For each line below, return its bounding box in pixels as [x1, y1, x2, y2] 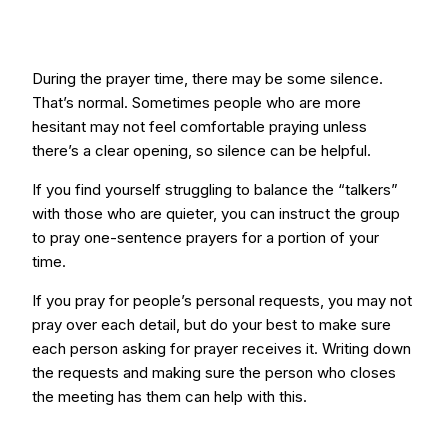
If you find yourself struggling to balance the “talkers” [32, 180, 398, 199]
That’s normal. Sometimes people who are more [32, 93, 361, 112]
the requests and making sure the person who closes [32, 363, 396, 382]
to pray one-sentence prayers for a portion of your [32, 228, 379, 247]
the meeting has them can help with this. [32, 387, 307, 406]
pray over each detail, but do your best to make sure [32, 315, 391, 334]
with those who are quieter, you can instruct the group [32, 204, 400, 223]
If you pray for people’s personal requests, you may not [32, 291, 412, 310]
